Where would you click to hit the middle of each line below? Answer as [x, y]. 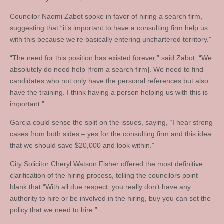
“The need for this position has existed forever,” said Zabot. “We [111, 58]
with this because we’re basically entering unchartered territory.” [111, 39]
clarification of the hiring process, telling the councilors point [104, 175]
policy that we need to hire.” [54, 210]
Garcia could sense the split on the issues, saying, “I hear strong [111, 122]
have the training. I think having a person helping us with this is [109, 92]
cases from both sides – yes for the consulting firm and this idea [111, 134]
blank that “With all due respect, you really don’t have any [100, 187]
